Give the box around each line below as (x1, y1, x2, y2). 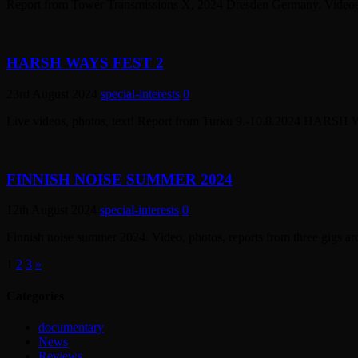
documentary (38, 320, 104, 334)
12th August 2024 (6, 203, 97, 217)
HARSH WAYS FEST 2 (6, 54, 164, 72)
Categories (6, 288, 64, 303)
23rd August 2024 (6, 86, 97, 101)
